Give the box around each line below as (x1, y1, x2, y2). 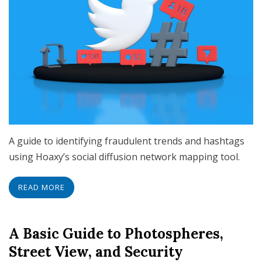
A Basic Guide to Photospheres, (9, 225, 223, 243)
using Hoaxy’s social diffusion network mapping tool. (9, 150, 240, 164)
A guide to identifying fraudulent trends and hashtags (9, 135, 244, 148)
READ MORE (18, 182, 65, 193)
